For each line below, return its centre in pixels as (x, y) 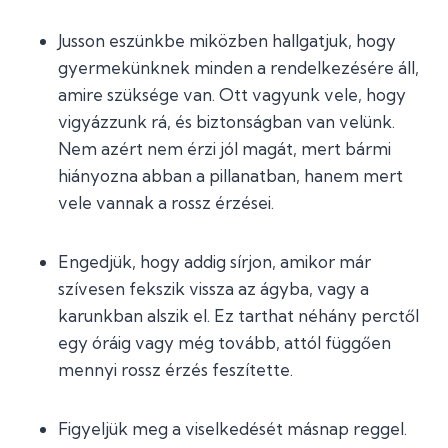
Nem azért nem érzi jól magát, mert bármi (224, 148)
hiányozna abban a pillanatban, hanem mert (230, 175)
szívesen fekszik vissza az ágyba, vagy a (213, 288)
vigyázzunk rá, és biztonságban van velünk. (226, 121)
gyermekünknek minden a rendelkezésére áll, (238, 67)
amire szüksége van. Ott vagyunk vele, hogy (232, 94)
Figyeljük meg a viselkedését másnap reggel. (232, 428)
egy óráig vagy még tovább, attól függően (224, 342)
